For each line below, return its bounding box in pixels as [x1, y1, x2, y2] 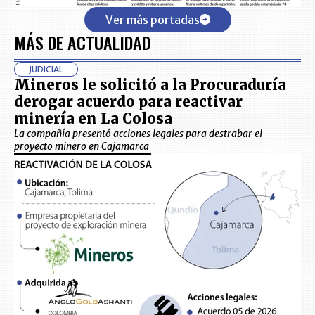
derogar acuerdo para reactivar [14, 92, 243, 110]
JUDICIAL [29, 63, 63, 75]
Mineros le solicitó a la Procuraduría [14, 75, 286, 94]
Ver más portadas [105, 12, 200, 27]
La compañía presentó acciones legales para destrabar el [14, 127, 262, 140]
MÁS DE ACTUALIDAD [14, 29, 150, 55]
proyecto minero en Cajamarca [14, 139, 149, 153]
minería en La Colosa [14, 109, 172, 127]
